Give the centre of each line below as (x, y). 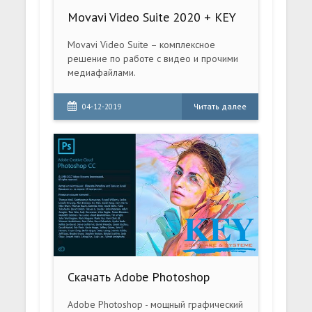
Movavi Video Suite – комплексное (142, 44)
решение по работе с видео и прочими (153, 58)
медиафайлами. (102, 72)
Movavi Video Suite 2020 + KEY (152, 17)
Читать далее (220, 106)
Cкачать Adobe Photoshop (139, 277)
